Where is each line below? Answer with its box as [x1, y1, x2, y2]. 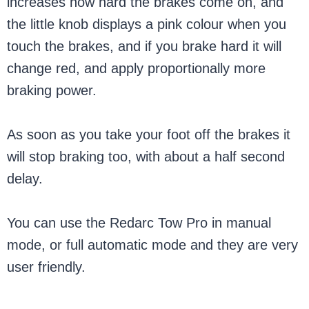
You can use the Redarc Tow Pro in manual [7, 215, 272, 230]
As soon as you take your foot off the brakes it [7, 127, 291, 142]
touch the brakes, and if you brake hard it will [7, 39, 282, 54]
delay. [7, 171, 43, 186]
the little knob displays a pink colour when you [7, 17, 287, 32]
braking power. [7, 83, 97, 98]
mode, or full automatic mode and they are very [7, 237, 299, 252]
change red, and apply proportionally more [7, 61, 266, 76]
